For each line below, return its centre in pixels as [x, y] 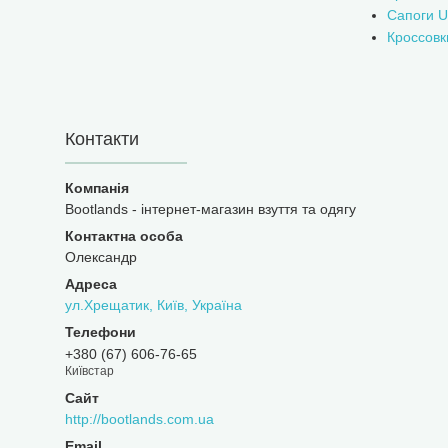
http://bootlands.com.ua [139, 419]
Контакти [102, 139]
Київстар [89, 371]
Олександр [101, 257]
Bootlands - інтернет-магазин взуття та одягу [210, 209]
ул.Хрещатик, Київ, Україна [153, 305]
